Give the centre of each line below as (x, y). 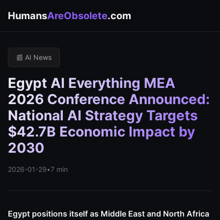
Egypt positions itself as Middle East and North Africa (109, 214)
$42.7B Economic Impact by (101, 132)
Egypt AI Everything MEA (92, 83)
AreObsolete (77, 16)
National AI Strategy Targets (103, 115)
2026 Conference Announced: (109, 99)
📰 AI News (34, 57)
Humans (27, 16)
